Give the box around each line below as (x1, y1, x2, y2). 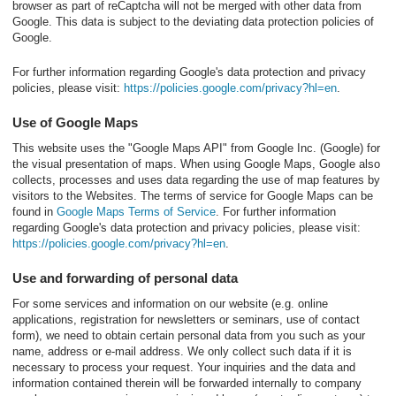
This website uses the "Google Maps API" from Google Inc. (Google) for (12, 141, 380, 155)
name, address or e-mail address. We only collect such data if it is (12, 345, 352, 358)
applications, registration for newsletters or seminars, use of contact (12, 313, 360, 326)
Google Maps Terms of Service (57, 205, 216, 218)
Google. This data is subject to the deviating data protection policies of (12, 15, 374, 28)
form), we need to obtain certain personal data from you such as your (12, 329, 365, 342)
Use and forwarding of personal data (12, 270, 238, 286)
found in (12, 205, 57, 218)
